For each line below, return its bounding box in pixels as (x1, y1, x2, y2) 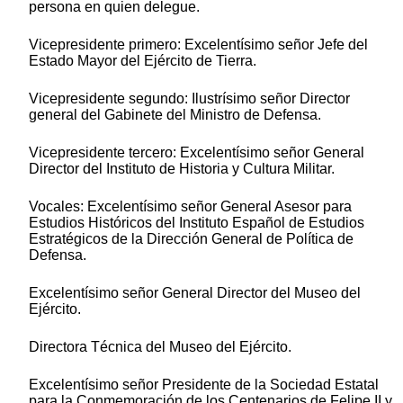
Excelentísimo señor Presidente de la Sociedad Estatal (29, 377, 379, 393)
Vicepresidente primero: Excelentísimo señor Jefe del (29, 37, 368, 53)
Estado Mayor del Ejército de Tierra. (29, 53, 256, 69)
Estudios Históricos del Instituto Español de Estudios (29, 215, 364, 231)
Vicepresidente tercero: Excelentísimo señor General (29, 145, 364, 161)
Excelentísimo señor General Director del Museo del (29, 285, 361, 301)
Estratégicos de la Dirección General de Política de (29, 231, 354, 247)
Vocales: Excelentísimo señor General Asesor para (29, 199, 352, 215)
